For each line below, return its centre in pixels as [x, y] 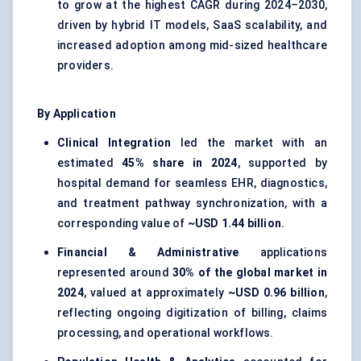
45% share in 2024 [180, 163]
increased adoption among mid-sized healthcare [192, 46]
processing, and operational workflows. [166, 333]
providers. [85, 66]
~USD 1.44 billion [234, 224]
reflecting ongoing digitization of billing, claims [192, 313]
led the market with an [249, 143]
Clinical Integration [114, 143]
